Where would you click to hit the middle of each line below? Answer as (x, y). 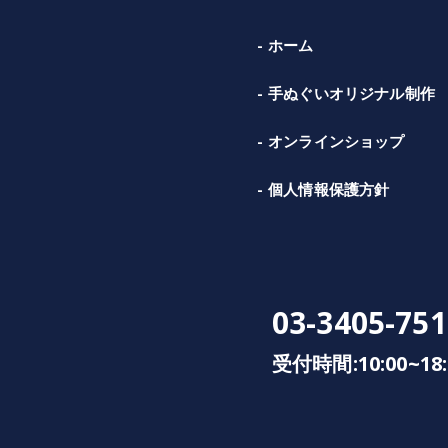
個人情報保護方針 (329, 188)
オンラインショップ (336, 140)
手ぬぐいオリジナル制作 (351, 92)
